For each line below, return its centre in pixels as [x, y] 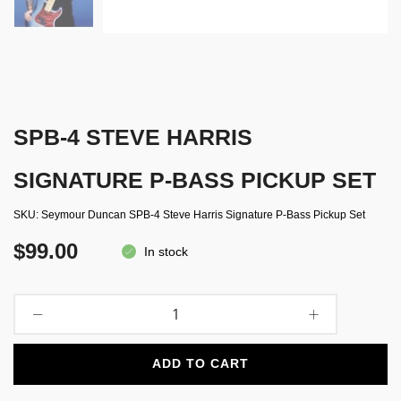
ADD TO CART [200, 364]
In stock [166, 251]
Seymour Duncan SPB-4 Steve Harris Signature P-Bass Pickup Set [203, 214]
